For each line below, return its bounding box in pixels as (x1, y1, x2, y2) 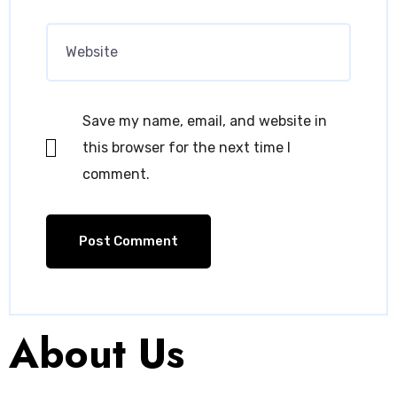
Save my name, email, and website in (82, 113, 328, 129)
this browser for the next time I (82, 139, 292, 156)
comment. (82, 166, 151, 183)
